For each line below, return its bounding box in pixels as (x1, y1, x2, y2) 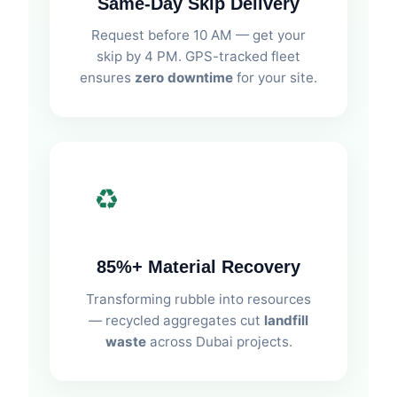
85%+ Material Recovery (97, 257, 300, 277)
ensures (80, 69, 135, 87)
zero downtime (135, 69, 233, 87)
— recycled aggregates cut (89, 311, 264, 329)
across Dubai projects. (145, 332, 292, 350)
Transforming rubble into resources (86, 290, 311, 307)
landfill (264, 311, 308, 329)
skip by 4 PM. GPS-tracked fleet (97, 48, 300, 66)
